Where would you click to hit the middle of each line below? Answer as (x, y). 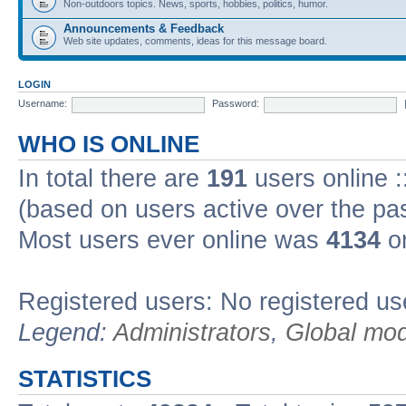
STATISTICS (85, 378)
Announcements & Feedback (144, 28)
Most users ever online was (172, 240)
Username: (43, 104)
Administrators (192, 332)
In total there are (112, 178)
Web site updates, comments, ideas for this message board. (195, 40)
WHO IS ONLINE (109, 144)
